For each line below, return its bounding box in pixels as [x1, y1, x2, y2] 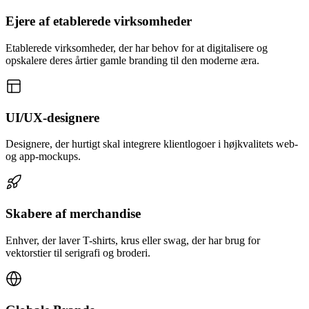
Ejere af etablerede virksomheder [6, 14, 192, 29]
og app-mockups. [6, 150, 81, 163]
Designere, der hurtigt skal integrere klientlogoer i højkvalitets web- [6, 138, 298, 150]
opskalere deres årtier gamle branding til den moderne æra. [6, 54, 259, 66]
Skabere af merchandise [6, 206, 141, 221]
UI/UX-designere [6, 110, 99, 125]
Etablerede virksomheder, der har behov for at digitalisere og [6, 41, 268, 54]
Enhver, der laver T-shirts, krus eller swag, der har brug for [6, 234, 260, 246]
